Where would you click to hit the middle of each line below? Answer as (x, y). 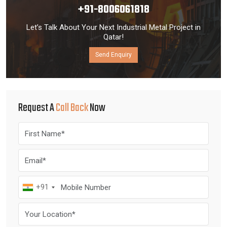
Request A (37, 108)
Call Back (72, 108)
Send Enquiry (113, 55)
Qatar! (113, 37)
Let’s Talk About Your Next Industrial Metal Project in (113, 27)
